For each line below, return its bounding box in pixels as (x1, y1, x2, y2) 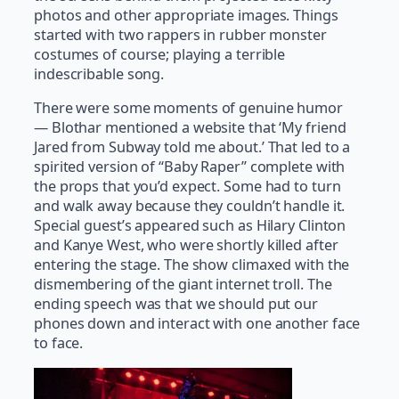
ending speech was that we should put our (34, 294, 318, 314)
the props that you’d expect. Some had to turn (34, 176, 341, 197)
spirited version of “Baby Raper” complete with (34, 157, 346, 177)
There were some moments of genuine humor (34, 98, 343, 118)
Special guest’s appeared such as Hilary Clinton (34, 216, 346, 236)
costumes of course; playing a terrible (34, 45, 286, 65)
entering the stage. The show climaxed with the (34, 255, 350, 275)
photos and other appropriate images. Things (34, 5, 338, 26)
